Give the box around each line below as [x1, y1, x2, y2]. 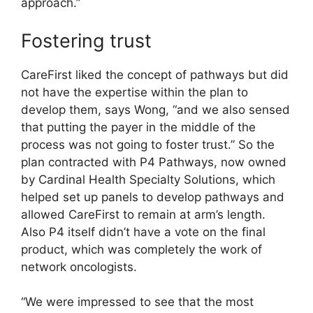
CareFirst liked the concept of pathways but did [21, 67, 289, 82]
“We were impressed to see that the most [21, 295, 254, 310]
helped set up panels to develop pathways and [21, 189, 284, 204]
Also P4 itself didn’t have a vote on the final [21, 224, 265, 239]
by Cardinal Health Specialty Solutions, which [21, 172, 275, 187]
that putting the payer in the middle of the [21, 119, 256, 134]
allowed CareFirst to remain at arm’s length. [21, 207, 265, 221]
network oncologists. [21, 259, 137, 274]
